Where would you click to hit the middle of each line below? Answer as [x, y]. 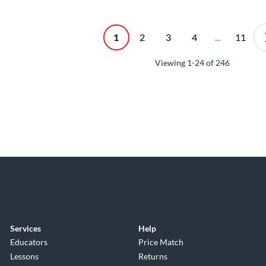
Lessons [24, 256]
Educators [28, 242]
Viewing [171, 63]
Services [25, 229]
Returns [153, 256]
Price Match [161, 242]
